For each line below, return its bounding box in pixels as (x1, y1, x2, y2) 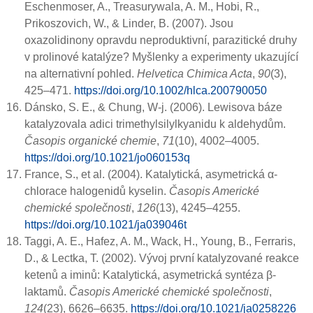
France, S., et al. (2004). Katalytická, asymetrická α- (24, 168, 277, 181)
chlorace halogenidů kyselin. (24, 185, 169, 198)
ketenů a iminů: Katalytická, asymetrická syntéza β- (24, 269, 276, 282)
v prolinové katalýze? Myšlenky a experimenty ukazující (24, 51, 298, 64)
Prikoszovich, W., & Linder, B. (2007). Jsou (24, 17, 233, 30)
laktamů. (24, 286, 69, 298)
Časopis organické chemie (24, 135, 156, 147)
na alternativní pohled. (24, 68, 137, 80)
